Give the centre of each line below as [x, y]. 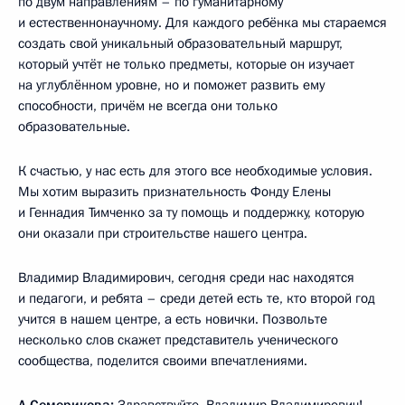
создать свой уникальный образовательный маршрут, [180, 43]
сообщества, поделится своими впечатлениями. [163, 360]
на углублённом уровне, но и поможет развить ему [171, 85]
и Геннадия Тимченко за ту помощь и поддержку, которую [191, 212]
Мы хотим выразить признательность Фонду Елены [174, 191]
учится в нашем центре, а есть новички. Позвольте [173, 319]
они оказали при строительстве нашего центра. [163, 233]
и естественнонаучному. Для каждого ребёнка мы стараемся [202, 22]
